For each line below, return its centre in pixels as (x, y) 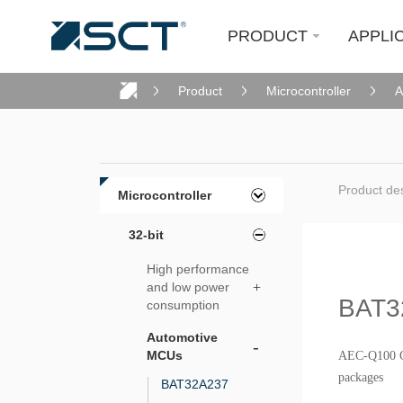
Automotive (183, 337)
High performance (198, 269)
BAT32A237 (195, 384)
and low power (188, 287)
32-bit (147, 235)
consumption (184, 305)
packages (360, 377)
